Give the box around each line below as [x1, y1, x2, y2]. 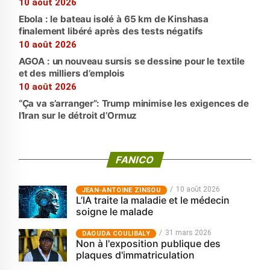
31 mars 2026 [165, 228, 212, 237]
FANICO [114, 154, 156, 166]
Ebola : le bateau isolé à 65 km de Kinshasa [18, 13, 209, 25]
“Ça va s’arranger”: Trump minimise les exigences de [18, 98, 249, 110]
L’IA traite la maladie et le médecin [75, 194, 230, 207]
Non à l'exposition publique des [75, 237, 221, 250]
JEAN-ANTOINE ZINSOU [81, 186, 161, 195]
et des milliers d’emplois [18, 67, 125, 80]
